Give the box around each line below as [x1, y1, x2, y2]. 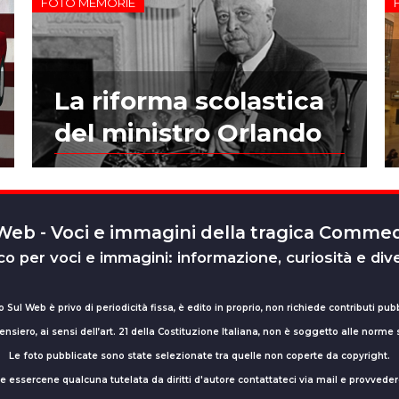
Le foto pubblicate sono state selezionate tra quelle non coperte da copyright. [9, 349, 390, 362]
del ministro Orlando [53, 117, 322, 148]
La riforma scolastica [53, 85, 324, 116]
